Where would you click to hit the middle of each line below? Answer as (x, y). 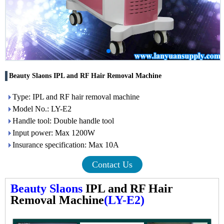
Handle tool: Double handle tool (63, 121)
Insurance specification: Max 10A (66, 145)
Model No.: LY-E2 (42, 109)
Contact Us (112, 164)
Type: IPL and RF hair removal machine (76, 97)
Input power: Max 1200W (54, 133)
